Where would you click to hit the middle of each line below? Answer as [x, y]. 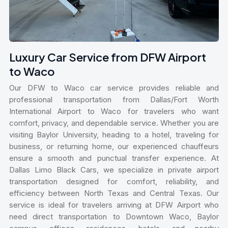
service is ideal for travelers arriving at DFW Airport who [114, 205]
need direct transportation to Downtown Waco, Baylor [114, 217]
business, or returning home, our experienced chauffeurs [114, 147]
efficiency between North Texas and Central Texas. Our [114, 193]
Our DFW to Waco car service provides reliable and [114, 88]
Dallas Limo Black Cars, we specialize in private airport [114, 170]
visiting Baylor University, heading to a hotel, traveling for [114, 135]
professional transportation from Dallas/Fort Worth [114, 100]
